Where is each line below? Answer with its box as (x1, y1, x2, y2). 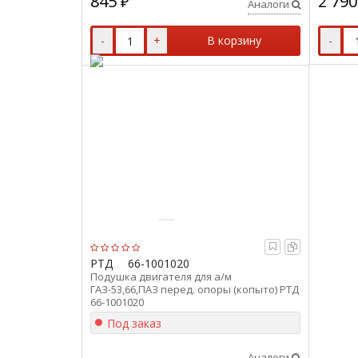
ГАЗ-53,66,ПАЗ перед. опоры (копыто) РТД (90, 282, 299, 296)
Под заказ (107, 316, 161, 331)
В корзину (206, 33, 261, 48)
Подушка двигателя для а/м (90, 269, 232, 284)
